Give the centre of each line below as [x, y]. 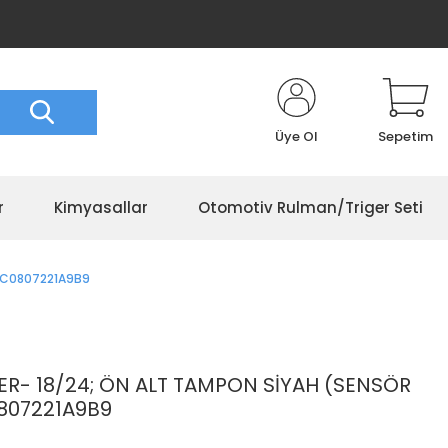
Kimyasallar [101, 207]
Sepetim [405, 136]
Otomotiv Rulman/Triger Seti [310, 207]
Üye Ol [296, 136]
